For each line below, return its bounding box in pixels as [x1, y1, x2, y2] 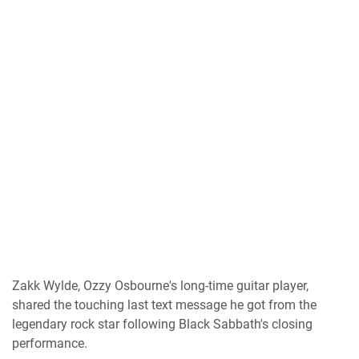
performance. [12, 336, 87, 351]
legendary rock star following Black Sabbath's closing [12, 317, 313, 332]
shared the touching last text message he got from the [12, 297, 317, 313]
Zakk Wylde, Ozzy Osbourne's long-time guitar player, [12, 278, 309, 293]
